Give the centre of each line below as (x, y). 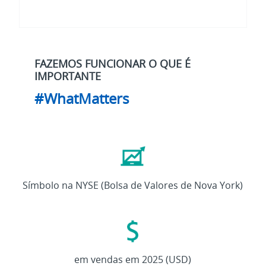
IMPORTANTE (68, 76)
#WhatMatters (82, 99)
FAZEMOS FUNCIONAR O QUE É (113, 64)
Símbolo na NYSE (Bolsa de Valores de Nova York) (133, 186)
